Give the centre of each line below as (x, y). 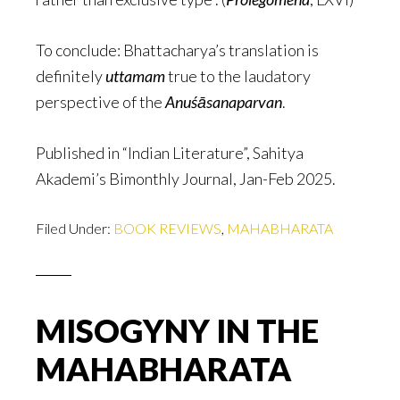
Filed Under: (75, 229)
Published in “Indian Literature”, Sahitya (170, 153)
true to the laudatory (238, 76)
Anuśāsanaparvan (224, 102)
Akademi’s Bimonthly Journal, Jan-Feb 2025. (186, 179)
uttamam (135, 76)
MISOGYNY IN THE (177, 331)
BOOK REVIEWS (167, 229)
